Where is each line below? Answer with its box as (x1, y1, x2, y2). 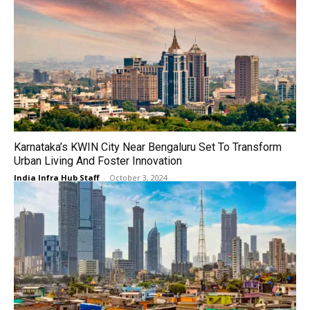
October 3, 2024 (109, 172, 167, 183)
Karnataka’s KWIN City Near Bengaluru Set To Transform (14, 140, 282, 154)
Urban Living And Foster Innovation (14, 154, 182, 167)
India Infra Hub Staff (14, 172, 100, 183)
